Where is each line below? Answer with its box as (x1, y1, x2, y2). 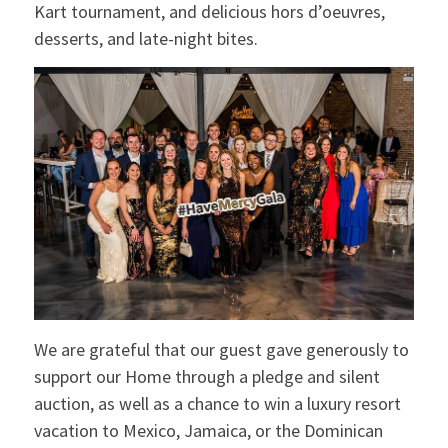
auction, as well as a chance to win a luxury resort (33, 391, 401, 415)
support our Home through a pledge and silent (33, 364, 380, 388)
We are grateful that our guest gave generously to (33, 337, 409, 361)
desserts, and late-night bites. (33, 26, 262, 50)
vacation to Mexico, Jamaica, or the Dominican (33, 418, 383, 442)
